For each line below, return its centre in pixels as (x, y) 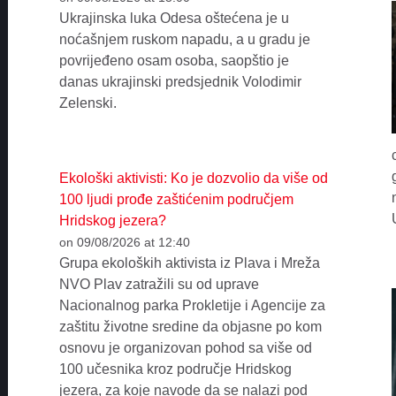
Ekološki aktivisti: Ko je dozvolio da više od (193, 178)
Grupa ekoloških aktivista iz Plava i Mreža (189, 263)
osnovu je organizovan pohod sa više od (185, 347)
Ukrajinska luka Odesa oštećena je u (174, 19)
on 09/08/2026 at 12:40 (124, 242)
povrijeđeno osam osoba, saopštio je (174, 61)
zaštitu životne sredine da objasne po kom (190, 326)
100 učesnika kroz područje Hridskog (175, 369)
